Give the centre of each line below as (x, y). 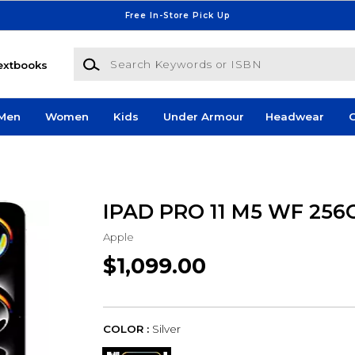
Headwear (294, 117)
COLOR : (126, 329)
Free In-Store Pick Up (177, 15)
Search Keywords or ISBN (143, 55)
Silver (166, 329)
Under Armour (203, 117)
